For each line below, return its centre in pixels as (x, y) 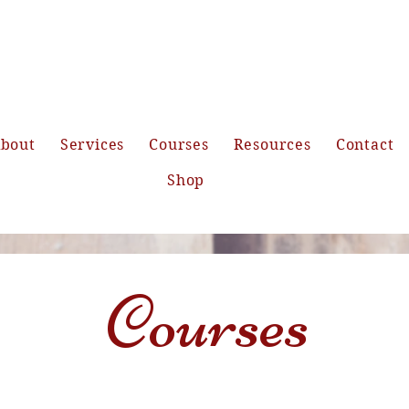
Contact (365, 145)
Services (92, 145)
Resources (272, 145)
